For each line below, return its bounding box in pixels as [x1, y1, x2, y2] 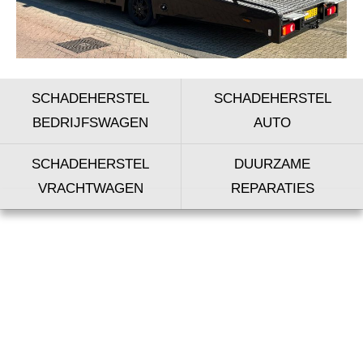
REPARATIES [230, 180, 314, 196]
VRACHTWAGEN [37, 180, 143, 196]
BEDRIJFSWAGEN [32, 114, 148, 130]
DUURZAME [234, 156, 310, 172]
